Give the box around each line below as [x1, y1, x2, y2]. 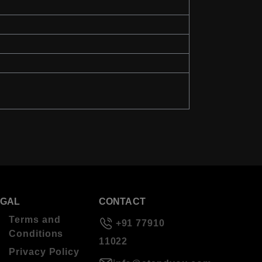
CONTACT [98, 196, 146, 207]
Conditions [9, 229, 64, 239]
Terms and [9, 215, 61, 225]
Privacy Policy [9, 247, 80, 257]
